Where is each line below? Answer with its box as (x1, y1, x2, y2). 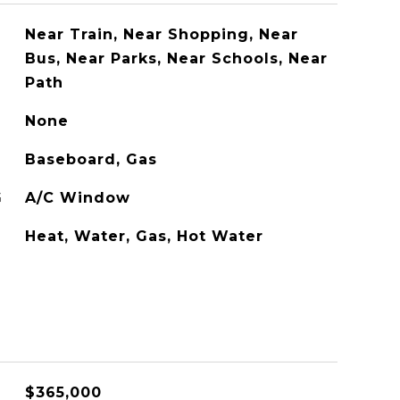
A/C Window (24, 189, 130, 206)
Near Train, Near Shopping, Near (24, 26, 298, 43)
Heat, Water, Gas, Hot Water (24, 228, 263, 245)
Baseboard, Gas (24, 151, 157, 168)
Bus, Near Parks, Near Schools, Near (24, 50, 328, 67)
